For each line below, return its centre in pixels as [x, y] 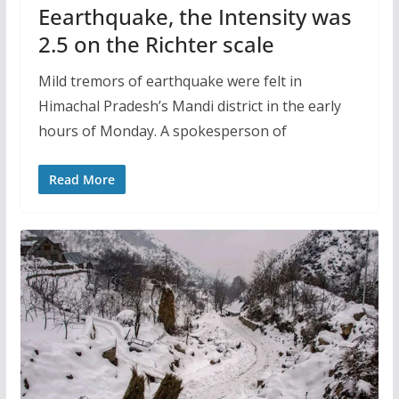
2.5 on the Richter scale [156, 44]
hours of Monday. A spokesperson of [162, 130]
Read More [81, 179]
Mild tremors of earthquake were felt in [170, 81]
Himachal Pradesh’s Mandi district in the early [189, 106]
